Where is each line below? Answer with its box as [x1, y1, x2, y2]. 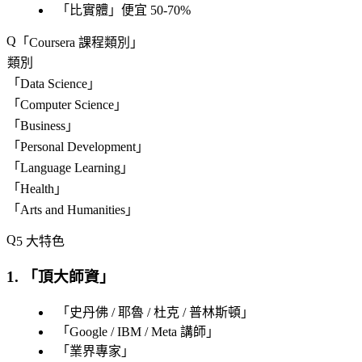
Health [20, 182, 54, 196]
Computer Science [20, 98, 114, 112]
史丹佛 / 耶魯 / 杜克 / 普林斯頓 [69, 305, 241, 319]
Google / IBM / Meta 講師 [69, 324, 206, 339]
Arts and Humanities [20, 203, 125, 217]
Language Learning [20, 161, 120, 175]
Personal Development [20, 140, 136, 154]
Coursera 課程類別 [29, 36, 130, 50]
